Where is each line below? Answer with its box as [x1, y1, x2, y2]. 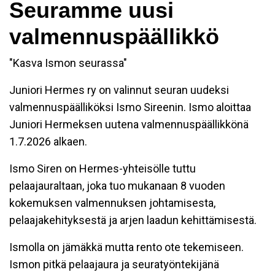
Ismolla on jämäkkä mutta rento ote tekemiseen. [9, 241, 244, 254]
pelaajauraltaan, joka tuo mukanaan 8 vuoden [9, 179, 225, 193]
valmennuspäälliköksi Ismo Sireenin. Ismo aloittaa [9, 101, 251, 114]
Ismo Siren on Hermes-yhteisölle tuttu [9, 162, 196, 176]
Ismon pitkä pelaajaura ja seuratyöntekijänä [9, 258, 219, 271]
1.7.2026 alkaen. [9, 135, 87, 149]
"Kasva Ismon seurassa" [9, 56, 127, 70]
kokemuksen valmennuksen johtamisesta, [9, 196, 215, 210]
